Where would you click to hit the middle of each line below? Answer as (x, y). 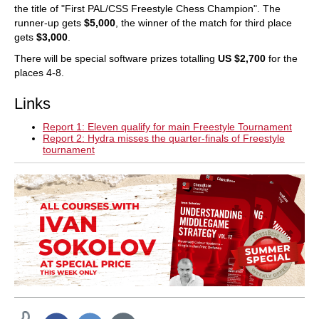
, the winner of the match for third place (204, 23)
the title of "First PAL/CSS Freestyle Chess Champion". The (147, 9)
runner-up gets (49, 23)
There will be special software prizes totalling (116, 58)
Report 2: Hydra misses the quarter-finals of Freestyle (164, 138)
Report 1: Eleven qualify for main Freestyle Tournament (167, 127)
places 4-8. (39, 73)
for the (282, 58)
